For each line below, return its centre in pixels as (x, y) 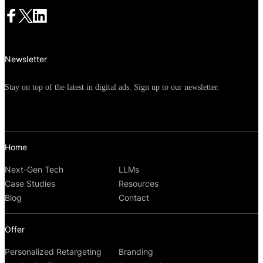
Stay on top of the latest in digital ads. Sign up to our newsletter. (112, 87)
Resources (139, 184)
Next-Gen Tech (34, 170)
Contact (134, 198)
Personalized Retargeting (53, 252)
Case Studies (30, 184)
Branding (136, 252)
